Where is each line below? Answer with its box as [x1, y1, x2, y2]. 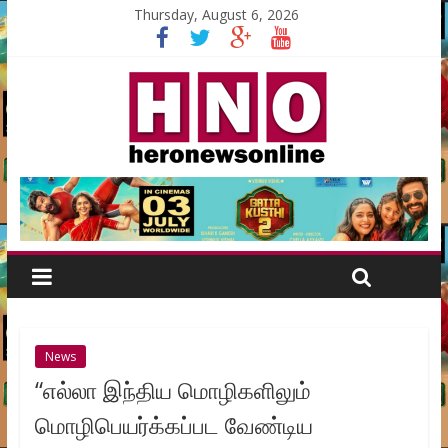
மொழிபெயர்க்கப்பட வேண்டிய [34, 409, 313, 442]
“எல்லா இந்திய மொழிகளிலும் [34, 374, 311, 407]
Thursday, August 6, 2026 [133, 5, 299, 24]
